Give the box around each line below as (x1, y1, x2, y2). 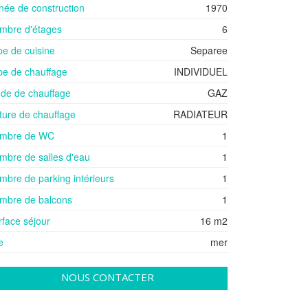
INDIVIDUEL (174, 65, 228, 78)
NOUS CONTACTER (60, 270, 154, 284)
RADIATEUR (173, 107, 228, 121)
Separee (190, 43, 228, 57)
